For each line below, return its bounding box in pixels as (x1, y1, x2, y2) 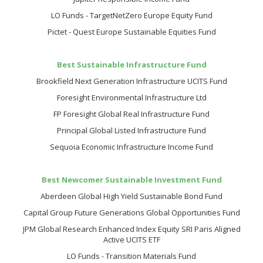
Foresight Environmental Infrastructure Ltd (56, 92, 207, 103)
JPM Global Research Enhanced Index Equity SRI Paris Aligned (22, 224, 241, 234)
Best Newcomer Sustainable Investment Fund (41, 174, 222, 185)
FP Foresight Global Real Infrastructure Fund (53, 109, 210, 119)
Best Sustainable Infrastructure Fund (56, 59, 207, 70)
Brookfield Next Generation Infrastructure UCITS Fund (36, 76, 227, 86)
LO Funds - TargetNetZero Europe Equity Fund (50, 10, 213, 21)
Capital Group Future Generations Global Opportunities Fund (23, 207, 240, 218)
